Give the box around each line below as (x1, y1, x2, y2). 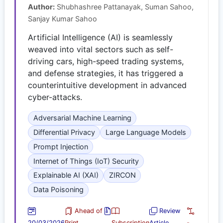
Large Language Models (105, 127, 186, 136)
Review (157, 207, 180, 215)
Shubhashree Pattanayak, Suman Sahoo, (55, 2, 194, 11)
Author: (28, 2, 55, 11)
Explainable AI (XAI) (33, 171, 99, 180)
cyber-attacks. (28, 92, 82, 102)
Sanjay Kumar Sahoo (28, 14, 97, 23)
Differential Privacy (33, 127, 95, 136)
